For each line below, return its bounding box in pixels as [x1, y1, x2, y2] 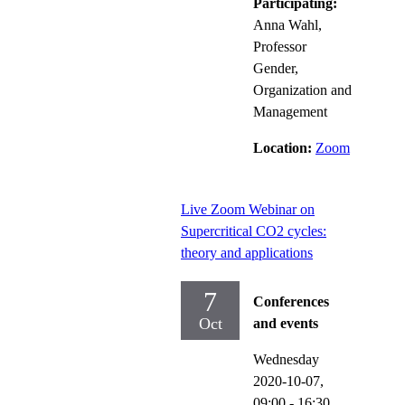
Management [253, 103, 327, 119]
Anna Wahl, [253, 16, 322, 33]
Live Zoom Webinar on [181, 201, 315, 217]
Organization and [253, 81, 352, 98]
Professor [253, 38, 306, 54]
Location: [253, 139, 316, 155]
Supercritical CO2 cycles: [181, 222, 326, 239]
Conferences [253, 293, 329, 309]
